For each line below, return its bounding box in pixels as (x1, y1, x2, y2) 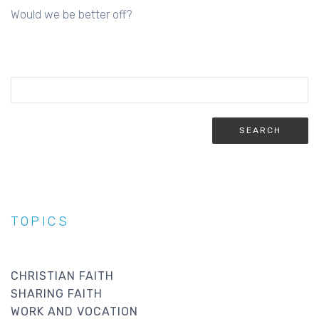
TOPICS (11, 213, 70, 229)
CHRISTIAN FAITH (11, 268, 114, 283)
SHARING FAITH (11, 286, 103, 300)
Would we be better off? (11, 7, 132, 21)
